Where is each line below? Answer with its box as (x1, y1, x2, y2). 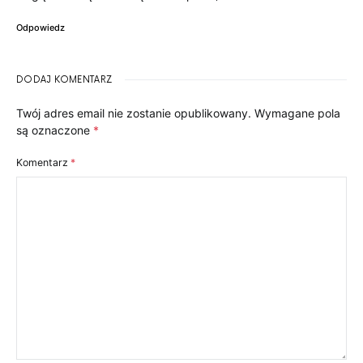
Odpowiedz (16, 22, 65, 34)
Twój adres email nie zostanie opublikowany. (16, 106, 251, 121)
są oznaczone (16, 123, 93, 138)
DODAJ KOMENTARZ (16, 75, 113, 86)
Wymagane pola (254, 106, 340, 121)
